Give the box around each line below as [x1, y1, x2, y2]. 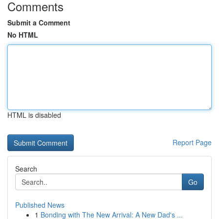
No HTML [7, 30, 38, 40]
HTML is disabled [7, 110, 61, 120]
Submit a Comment [7, 18, 70, 27]
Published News [15, 200, 65, 210]
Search [15, 164, 37, 174]
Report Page [173, 137, 212, 147]
